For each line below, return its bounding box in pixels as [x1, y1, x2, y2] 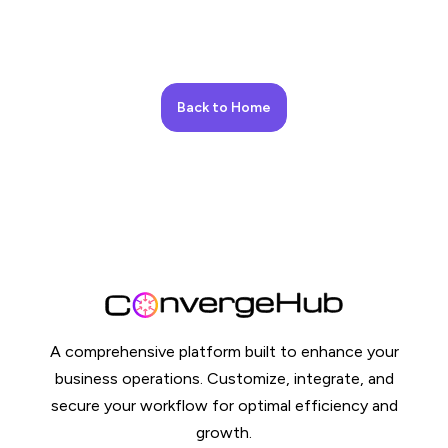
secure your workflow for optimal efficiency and [50, 395, 398, 415]
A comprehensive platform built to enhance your [49, 341, 399, 361]
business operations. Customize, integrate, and [54, 368, 394, 388]
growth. [196, 422, 252, 442]
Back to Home [177, 99, 271, 116]
